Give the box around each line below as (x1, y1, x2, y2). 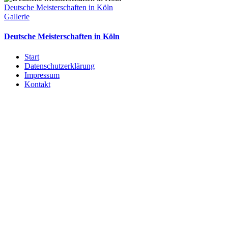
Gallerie (4, 12, 30, 21)
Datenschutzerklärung (24, 61, 95, 70)
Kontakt (24, 79, 50, 89)
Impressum (24, 70, 60, 79)
